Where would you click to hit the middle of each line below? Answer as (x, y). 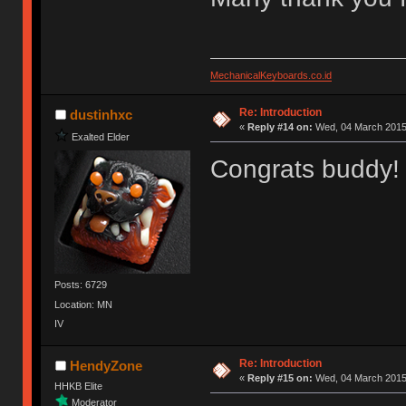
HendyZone (106, 366)
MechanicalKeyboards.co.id (271, 76)
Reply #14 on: (280, 127)
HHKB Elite (79, 387)
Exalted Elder (101, 136)
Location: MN (84, 304)
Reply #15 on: (280, 378)
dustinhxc (101, 115)
